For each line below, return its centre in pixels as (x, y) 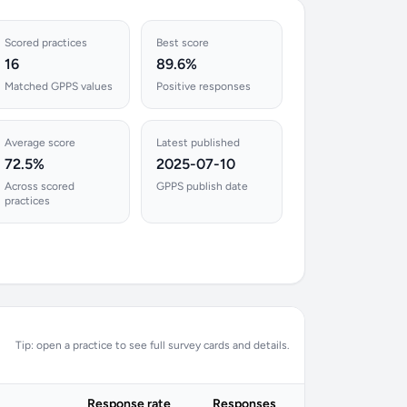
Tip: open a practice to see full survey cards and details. (153, 345)
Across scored (39, 186)
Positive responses (204, 86)
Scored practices (45, 43)
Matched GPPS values (58, 86)
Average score (40, 143)
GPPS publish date (203, 186)
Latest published (199, 143)
